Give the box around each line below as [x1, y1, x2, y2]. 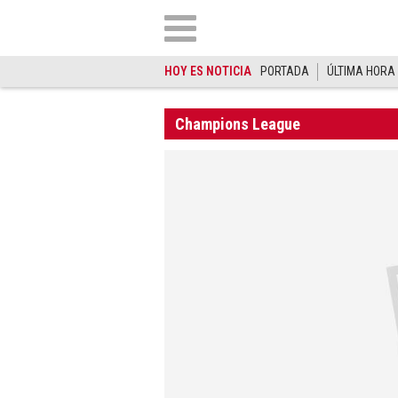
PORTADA [260, 64, 309, 78]
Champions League [175, 115, 300, 133]
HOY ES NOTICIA [164, 64, 251, 78]
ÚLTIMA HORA [327, 64, 395, 78]
